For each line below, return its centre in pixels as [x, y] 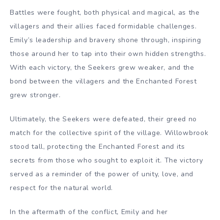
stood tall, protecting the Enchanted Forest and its [97, 146]
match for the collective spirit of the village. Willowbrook [109, 133]
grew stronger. [35, 95]
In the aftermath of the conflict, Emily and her [89, 212]
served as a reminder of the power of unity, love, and [102, 174]
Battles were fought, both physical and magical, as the [105, 12]
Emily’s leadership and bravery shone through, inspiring [106, 40]
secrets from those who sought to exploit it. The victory [107, 160]
